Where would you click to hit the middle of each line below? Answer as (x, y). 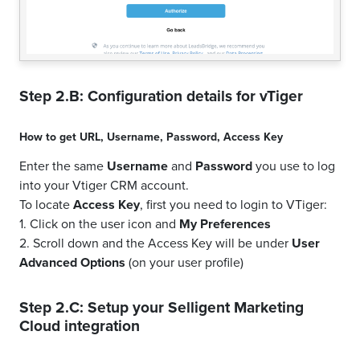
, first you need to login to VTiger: (233, 205)
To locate (46, 205)
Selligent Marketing (236, 308)
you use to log (294, 166)
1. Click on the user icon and (99, 224)
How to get (49, 137)
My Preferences (225, 224)
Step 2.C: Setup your (94, 308)
